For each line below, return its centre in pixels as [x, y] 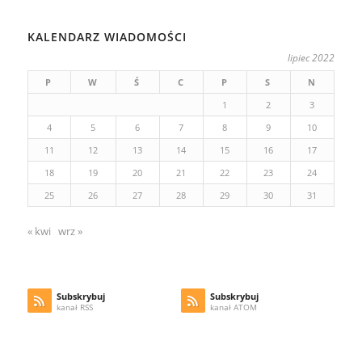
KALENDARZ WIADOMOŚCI [107, 37]
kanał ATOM [233, 307]
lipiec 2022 [311, 58]
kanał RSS [74, 307]
